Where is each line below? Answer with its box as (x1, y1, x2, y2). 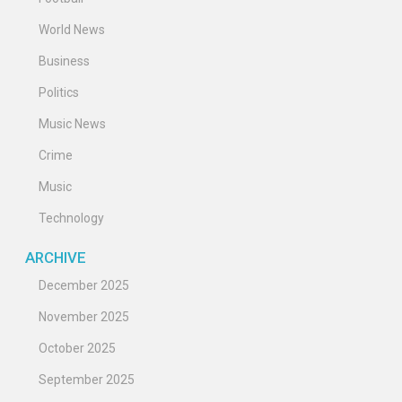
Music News (39, 117, 106, 132)
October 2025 (39, 340, 116, 355)
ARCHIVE (25, 248, 86, 267)
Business (39, 54, 90, 69)
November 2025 (39, 309, 129, 324)
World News (39, 22, 105, 38)
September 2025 (39, 371, 135, 387)
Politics (39, 85, 79, 100)
